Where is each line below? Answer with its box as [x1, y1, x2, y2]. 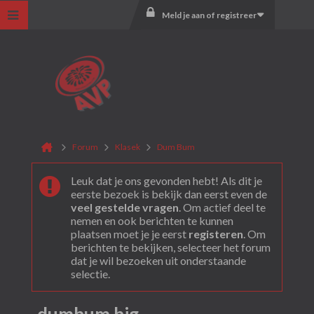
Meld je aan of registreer [161, 9, 257, 20]
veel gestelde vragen [70, 200, 179, 214]
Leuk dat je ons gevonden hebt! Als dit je [70, 174, 262, 187]
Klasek [114, 142, 140, 152]
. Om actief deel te [178, 200, 266, 214]
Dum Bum [156, 142, 195, 152]
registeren [188, 227, 243, 240]
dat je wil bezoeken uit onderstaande [70, 254, 246, 267]
